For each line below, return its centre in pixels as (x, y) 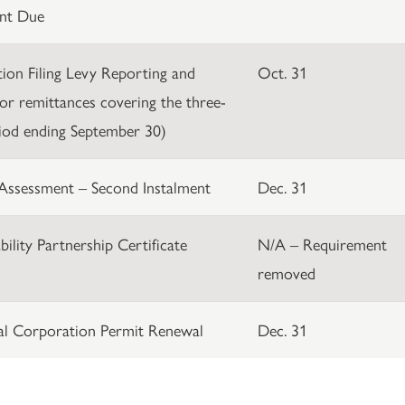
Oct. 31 (282, 71)
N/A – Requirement (322, 243)
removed (286, 272)
